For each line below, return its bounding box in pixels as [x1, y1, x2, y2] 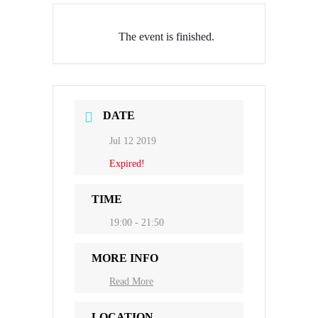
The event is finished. [118, 31, 214, 43]
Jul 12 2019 [109, 135, 156, 146]
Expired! [109, 158, 145, 169]
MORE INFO [92, 251, 158, 264]
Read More [109, 275, 153, 287]
